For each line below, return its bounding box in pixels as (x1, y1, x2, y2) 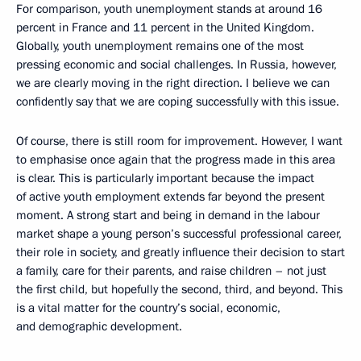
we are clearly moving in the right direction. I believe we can (16, 75, 330, 92)
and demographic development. (16, 318, 182, 335)
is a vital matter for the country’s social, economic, (16, 300, 280, 317)
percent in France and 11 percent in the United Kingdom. (16, 19, 314, 36)
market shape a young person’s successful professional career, (16, 226, 342, 243)
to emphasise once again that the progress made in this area (16, 151, 335, 168)
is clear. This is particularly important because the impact (16, 170, 314, 187)
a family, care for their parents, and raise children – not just (16, 263, 326, 280)
